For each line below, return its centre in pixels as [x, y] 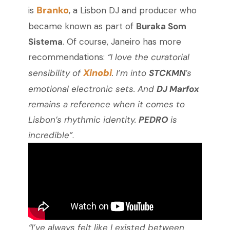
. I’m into [130, 73]
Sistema [45, 42]
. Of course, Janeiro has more [122, 42]
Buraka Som [161, 26]
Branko [52, 11]
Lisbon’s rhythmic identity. [83, 120]
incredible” [50, 135]
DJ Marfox [178, 89]
